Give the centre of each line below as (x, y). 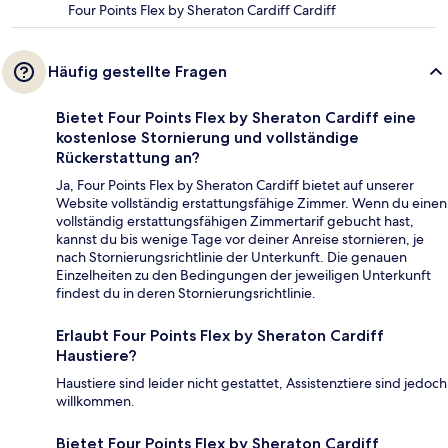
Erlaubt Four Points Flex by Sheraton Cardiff (220, 336)
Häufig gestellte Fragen (137, 72)
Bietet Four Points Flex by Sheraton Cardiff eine (236, 118)
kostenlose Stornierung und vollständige (207, 138)
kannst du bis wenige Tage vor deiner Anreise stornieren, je (240, 239)
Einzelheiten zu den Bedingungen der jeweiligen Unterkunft (243, 275)
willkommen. (95, 401)
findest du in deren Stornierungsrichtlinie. (186, 293)
